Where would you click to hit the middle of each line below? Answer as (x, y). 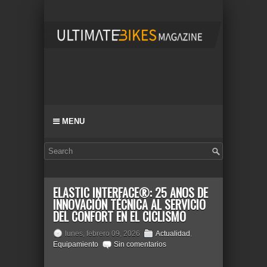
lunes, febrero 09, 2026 (103, 234)
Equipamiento (76, 244)
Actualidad (173, 234)
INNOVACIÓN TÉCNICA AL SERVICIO (129, 204)
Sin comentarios (140, 244)
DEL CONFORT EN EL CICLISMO (119, 216)
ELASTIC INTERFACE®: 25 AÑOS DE (131, 193)
